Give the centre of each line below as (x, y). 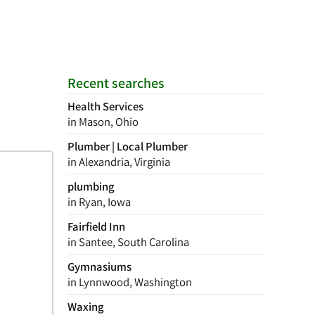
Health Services (105, 106)
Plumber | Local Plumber (128, 146)
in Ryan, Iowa (99, 202)
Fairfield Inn (96, 226)
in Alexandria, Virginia (119, 162)
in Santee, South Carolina (128, 242)
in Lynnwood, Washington (130, 282)
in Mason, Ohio (103, 122)
